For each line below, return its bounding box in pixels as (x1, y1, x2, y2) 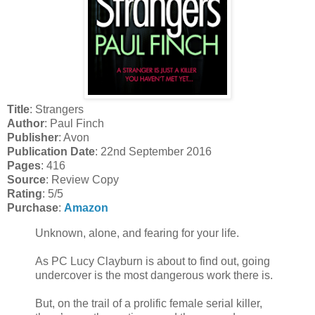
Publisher (7, 131, 58, 143)
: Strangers (30, 103, 84, 115)
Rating (7, 187, 42, 200)
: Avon (58, 131, 89, 143)
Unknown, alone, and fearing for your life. (35, 226, 239, 239)
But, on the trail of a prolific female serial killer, (35, 297, 262, 309)
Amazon (64, 201, 108, 214)
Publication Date (7, 145, 95, 157)
